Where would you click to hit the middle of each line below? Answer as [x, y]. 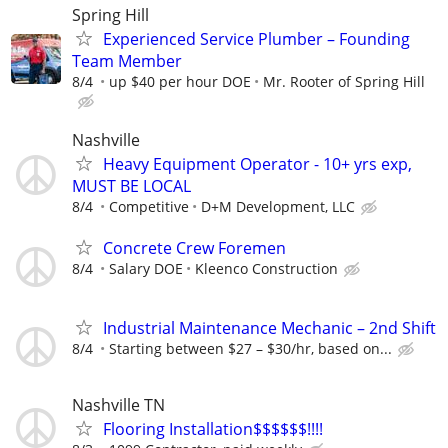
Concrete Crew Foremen [194, 248]
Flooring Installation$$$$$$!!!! [213, 428]
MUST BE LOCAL [131, 186]
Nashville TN [118, 404]
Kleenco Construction [266, 269]
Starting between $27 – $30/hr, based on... [250, 348]
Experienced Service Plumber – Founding [256, 39]
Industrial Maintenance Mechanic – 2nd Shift [269, 327]
